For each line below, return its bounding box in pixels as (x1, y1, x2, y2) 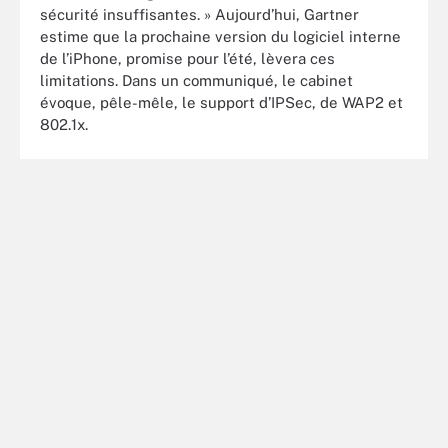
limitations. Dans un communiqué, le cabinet (40, 72, 353, 89)
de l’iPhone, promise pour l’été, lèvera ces (40, 50, 335, 67)
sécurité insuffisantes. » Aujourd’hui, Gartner (40, 6, 359, 23)
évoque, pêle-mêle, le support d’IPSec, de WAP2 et (40, 94, 403, 111)
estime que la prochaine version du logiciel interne (40, 28, 401, 45)
